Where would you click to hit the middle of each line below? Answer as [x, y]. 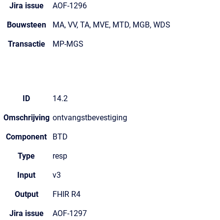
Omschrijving [26, 118]
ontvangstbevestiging [90, 118]
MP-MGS [68, 44]
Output [26, 194]
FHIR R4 [67, 194]
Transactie [26, 44]
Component [26, 137]
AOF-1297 [70, 213]
